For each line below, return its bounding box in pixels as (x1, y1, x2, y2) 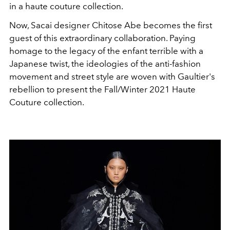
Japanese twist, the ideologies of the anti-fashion (9, 59, 201, 69)
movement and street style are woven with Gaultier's (9, 71, 215, 82)
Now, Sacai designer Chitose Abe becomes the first (9, 20, 212, 30)
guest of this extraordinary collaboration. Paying (9, 33, 196, 43)
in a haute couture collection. (9, 1, 123, 11)
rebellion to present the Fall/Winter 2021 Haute (9, 84, 196, 94)
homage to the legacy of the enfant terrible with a (9, 46, 203, 56)
